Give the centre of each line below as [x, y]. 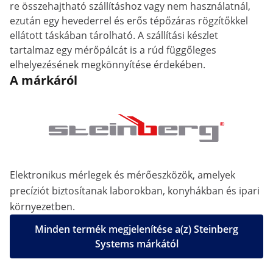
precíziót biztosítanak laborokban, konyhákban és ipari [135, 191]
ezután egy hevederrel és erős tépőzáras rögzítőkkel [129, 21]
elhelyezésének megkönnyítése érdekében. [108, 65]
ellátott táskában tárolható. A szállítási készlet [114, 35]
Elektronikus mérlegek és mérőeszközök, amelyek [122, 175]
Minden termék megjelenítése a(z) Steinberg [136, 229]
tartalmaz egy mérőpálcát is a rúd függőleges [113, 50]
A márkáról [44, 80]
